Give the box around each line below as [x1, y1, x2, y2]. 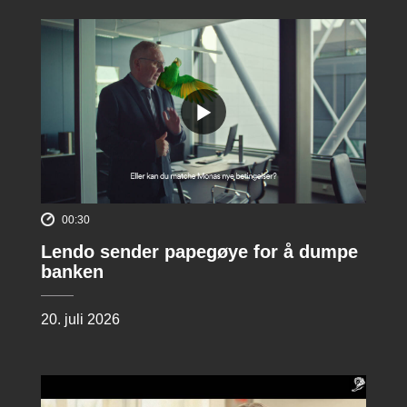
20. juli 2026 [41, 312, 120, 328]
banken [41, 262, 104, 283]
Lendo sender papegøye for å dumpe [41, 242, 358, 263]
